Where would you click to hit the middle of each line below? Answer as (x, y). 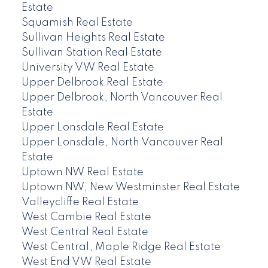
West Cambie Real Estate (86, 217)
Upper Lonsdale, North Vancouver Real (122, 143)
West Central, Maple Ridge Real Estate (121, 247)
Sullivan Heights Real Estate (93, 38)
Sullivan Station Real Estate (92, 53)
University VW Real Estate (88, 68)
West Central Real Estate (85, 232)
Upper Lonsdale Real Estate (92, 128)
